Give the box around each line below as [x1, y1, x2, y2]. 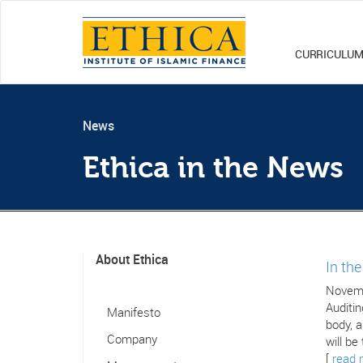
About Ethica [96, 254, 169, 267]
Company [107, 334, 157, 347]
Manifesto [107, 307, 160, 320]
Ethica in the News [83, 152, 344, 185]
